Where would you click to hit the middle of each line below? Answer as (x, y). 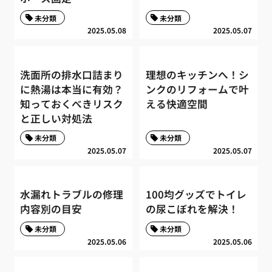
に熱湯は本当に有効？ (72, 89)
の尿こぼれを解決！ (192, 209)
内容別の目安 (51, 209)
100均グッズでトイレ (196, 195)
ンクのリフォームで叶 (197, 89)
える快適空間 (176, 104)
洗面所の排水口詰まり (72, 74)
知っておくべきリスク (72, 104)
